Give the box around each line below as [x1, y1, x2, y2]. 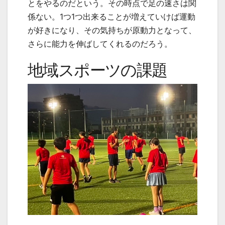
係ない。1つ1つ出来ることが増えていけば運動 [28, 12, 195, 22]
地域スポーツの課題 [28, 60, 167, 80]
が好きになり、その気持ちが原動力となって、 [28, 25, 196, 36]
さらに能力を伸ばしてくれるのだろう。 [28, 39, 172, 49]
